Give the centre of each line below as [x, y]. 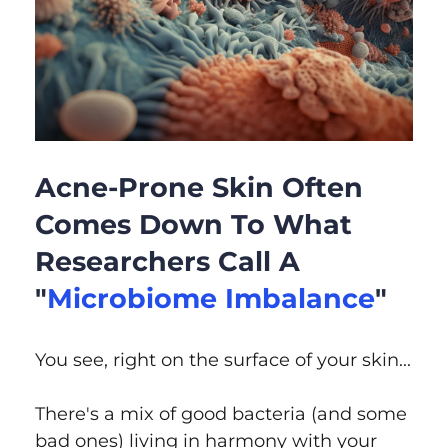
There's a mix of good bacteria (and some [221, 414]
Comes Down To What [193, 225]
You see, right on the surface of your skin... [223, 360]
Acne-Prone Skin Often [199, 188]
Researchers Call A [167, 262]
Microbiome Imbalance [211, 299]
